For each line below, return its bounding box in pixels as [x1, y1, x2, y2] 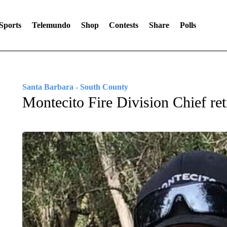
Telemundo [31, 21, 70, 29]
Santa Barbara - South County [22, 83, 128, 91]
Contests [109, 21, 139, 29]
